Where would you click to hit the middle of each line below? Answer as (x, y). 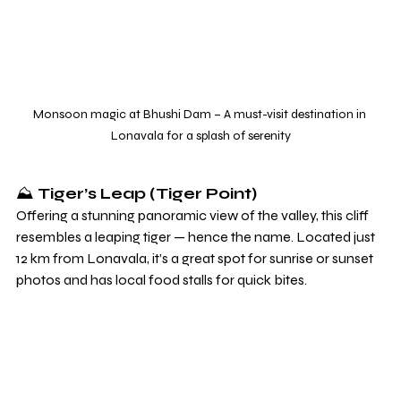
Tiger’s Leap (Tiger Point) (147, 193)
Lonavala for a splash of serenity (200, 135)
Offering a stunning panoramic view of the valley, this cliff (194, 215)
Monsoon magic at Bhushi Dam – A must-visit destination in (200, 114)
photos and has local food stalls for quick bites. (162, 279)
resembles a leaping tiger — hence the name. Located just (197, 236)
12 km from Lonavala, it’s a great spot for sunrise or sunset (196, 258)
